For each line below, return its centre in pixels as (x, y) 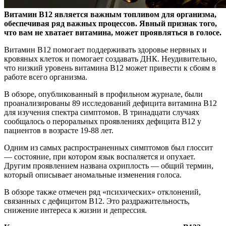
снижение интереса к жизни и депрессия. (75, 210)
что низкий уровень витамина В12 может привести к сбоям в (110, 68)
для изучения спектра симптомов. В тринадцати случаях (102, 112)
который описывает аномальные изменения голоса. (93, 175)
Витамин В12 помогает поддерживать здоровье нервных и (105, 50)
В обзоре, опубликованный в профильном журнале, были (103, 94)
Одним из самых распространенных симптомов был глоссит (108, 148)
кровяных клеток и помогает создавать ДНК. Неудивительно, (110, 59)
